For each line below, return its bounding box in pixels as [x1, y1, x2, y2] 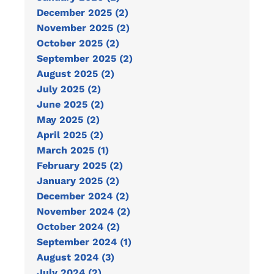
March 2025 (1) [37, 144, 109, 156]
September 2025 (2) [37, 53, 133, 64]
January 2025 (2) [37, 175, 119, 187]
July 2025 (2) [37, 83, 101, 95]
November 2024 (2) [37, 206, 130, 217]
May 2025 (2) [37, 114, 100, 125]
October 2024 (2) [37, 221, 120, 232]
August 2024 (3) [37, 251, 114, 263]
